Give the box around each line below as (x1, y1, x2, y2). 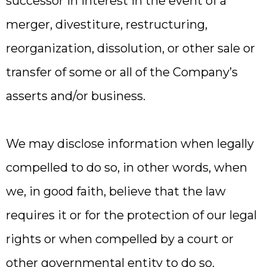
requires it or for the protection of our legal (6, 208, 257, 222)
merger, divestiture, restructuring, (6, 17, 207, 32)
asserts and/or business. (6, 89, 145, 103)
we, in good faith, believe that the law (6, 184, 226, 198)
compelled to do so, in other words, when (6, 160, 247, 175)
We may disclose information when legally (6, 136, 254, 151)
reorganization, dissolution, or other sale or (6, 41, 255, 55)
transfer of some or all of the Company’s (6, 65, 238, 79)
